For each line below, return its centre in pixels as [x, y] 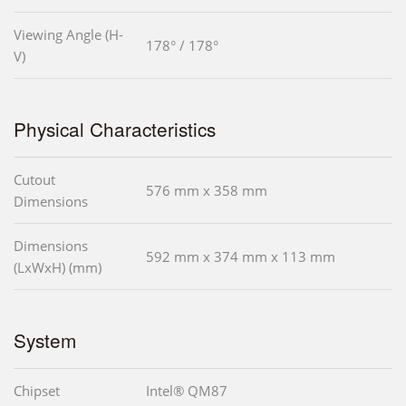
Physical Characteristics [115, 128]
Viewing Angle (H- [68, 34]
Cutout [34, 179]
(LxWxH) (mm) [58, 267]
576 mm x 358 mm [207, 190]
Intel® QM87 [187, 390]
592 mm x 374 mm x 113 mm [241, 256]
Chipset [37, 390]
